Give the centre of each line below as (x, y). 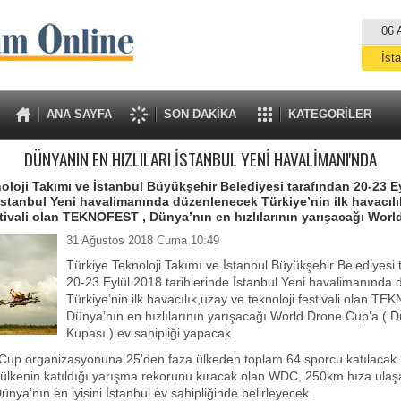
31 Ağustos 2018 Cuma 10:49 (143, 240)
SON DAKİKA (200, 114)
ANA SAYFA (79, 114)
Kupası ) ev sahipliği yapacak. (150, 333)
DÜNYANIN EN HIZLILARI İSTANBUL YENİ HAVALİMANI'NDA (200, 159)
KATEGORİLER (329, 114)
